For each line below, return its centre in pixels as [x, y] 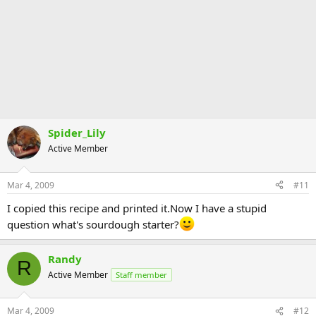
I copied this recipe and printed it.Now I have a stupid [137, 208]
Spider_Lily [77, 133]
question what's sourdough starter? [93, 224]
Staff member [141, 274]
